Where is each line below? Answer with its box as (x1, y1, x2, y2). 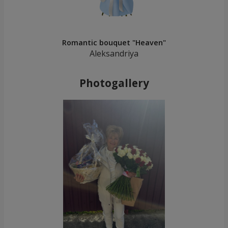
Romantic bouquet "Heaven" (62, 38, 166, 48)
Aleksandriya (90, 48, 138, 60)
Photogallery (79, 76, 149, 91)
